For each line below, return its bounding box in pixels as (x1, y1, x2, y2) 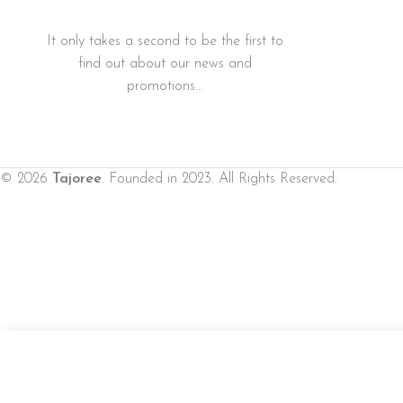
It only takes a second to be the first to (47, 33, 283, 49)
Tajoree (52, 172, 102, 186)
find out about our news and (78, 56, 252, 71)
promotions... (127, 78, 203, 94)
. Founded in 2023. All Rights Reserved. (102, 172, 337, 186)
